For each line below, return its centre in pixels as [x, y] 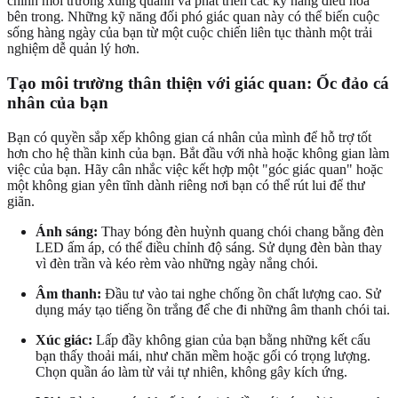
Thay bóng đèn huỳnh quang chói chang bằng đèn [241, 231]
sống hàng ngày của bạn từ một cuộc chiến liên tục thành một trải [190, 33]
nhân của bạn [58, 102]
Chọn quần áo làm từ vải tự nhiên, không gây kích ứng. [191, 371]
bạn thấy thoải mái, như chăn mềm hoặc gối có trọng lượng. [203, 355]
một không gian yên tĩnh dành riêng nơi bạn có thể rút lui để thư [186, 185]
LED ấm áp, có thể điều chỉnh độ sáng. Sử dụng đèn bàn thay [209, 247]
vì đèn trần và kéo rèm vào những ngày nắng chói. [177, 263]
